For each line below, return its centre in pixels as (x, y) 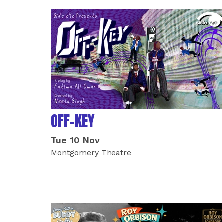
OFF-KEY (73, 121)
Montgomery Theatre (91, 152)
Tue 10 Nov (75, 140)
